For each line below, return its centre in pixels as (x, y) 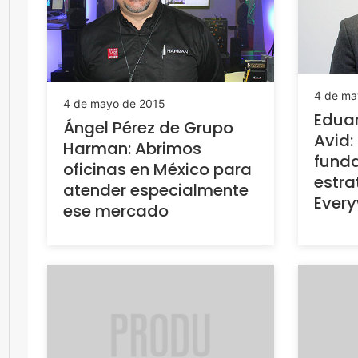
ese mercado (116, 211)
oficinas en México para (157, 170)
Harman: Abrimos (132, 149)
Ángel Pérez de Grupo (148, 128)
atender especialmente (156, 191)
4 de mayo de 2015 (114, 104)
